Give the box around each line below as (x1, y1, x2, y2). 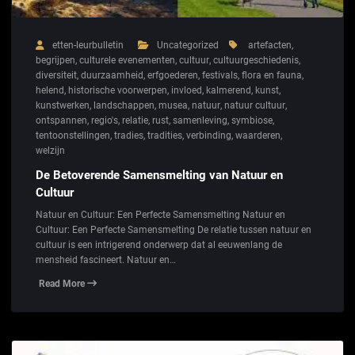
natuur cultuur (224, 99, 285, 111)
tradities (147, 129, 182, 141)
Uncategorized (157, 39, 219, 51)
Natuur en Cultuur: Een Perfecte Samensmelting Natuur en (36, 208, 285, 220)
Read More (39, 278, 87, 290)
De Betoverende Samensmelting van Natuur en (36, 168, 283, 183)
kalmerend (206, 84, 251, 96)
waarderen (235, 129, 281, 141)
